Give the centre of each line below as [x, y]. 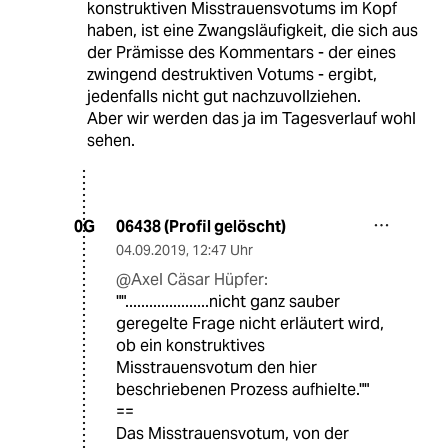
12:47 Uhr [222, 249]
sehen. [110, 140]
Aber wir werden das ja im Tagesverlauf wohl [251, 118]
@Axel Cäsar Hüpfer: [192, 279]
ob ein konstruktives [190, 345]
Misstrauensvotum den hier [216, 367]
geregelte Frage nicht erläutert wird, [250, 323]
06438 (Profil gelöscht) [201, 226]
